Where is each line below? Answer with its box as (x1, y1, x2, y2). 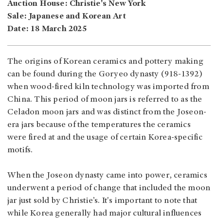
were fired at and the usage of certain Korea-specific (7, 133, 203, 143)
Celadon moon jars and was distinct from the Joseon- (7, 108, 207, 117)
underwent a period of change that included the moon (7, 184, 211, 193)
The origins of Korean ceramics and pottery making (7, 57, 203, 67)
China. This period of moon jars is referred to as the (7, 95, 202, 105)
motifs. (7, 146, 35, 155)
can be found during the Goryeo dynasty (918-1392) (7, 70, 202, 79)
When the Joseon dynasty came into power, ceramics (7, 171, 207, 181)
